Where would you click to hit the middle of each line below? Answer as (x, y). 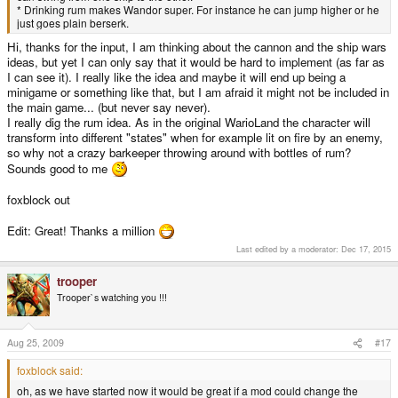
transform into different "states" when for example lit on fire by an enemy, (195, 138)
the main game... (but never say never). (109, 107)
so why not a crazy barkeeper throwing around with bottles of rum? (179, 153)
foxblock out (39, 200)
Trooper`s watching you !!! (112, 297)
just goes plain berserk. (73, 22)
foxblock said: (50, 370)
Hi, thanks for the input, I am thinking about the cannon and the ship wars (197, 47)
